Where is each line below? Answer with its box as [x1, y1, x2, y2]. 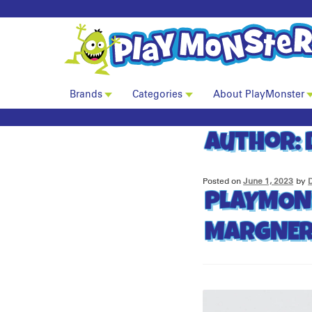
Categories [132, 90, 183, 100]
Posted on [203, 176, 244, 186]
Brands [69, 90, 102, 100]
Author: [205, 132, 306, 158]
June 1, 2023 [243, 176, 294, 186]
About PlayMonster [212, 90, 304, 100]
